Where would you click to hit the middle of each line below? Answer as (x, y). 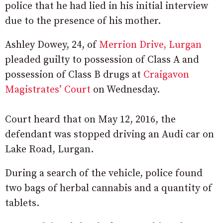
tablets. (22, 204)
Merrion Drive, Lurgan (150, 45)
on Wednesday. (125, 90)
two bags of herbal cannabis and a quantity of (109, 189)
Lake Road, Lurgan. (49, 150)
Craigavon (166, 75)
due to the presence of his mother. (83, 21)
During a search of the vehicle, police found (104, 174)
